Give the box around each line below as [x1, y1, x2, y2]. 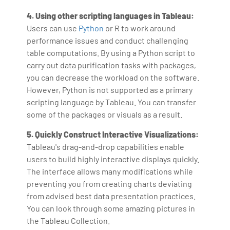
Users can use [27, 23, 79, 33]
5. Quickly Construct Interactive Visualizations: [27, 129, 199, 139]
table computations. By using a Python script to [27, 47, 196, 57]
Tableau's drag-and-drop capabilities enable [27, 141, 185, 151]
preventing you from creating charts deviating [27, 178, 193, 188]
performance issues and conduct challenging [27, 35, 189, 45]
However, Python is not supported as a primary [27, 84, 193, 94]
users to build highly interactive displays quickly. [27, 154, 200, 164]
